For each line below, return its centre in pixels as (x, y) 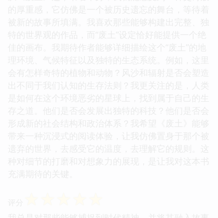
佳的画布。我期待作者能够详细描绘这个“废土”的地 (107, 47)
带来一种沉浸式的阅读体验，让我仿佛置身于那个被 (109, 136)
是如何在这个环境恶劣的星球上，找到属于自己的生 (109, 98)
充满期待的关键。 (43, 173)
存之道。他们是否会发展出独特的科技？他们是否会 (109, 110)
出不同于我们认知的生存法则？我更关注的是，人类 (109, 85)
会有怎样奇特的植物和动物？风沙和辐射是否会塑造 (109, 72)
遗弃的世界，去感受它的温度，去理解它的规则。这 (109, 148)
